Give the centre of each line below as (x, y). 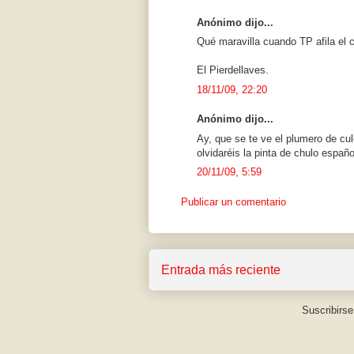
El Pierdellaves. (233, 70)
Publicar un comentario (233, 201)
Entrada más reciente (221, 270)
